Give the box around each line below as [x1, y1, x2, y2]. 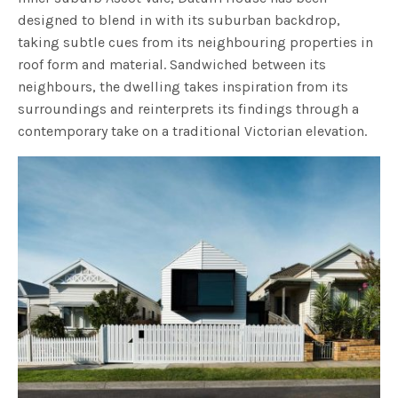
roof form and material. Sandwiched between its [18, 55, 327, 73]
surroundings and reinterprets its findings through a [18, 99, 360, 117]
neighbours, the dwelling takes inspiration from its [18, 77, 349, 95]
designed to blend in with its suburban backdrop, [18, 11, 341, 28]
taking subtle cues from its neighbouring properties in [18, 33, 374, 51]
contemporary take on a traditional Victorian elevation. [18, 122, 368, 139]
